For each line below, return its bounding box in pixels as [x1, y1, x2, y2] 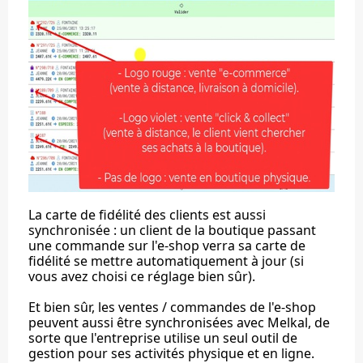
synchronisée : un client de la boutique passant [28, 221, 316, 239]
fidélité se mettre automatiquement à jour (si [28, 252, 304, 270]
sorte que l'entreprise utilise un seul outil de [28, 329, 297, 347]
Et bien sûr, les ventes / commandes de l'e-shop [28, 298, 316, 316]
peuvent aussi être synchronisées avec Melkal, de [28, 314, 330, 331]
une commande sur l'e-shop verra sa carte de [28, 237, 305, 254]
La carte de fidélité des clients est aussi [28, 206, 266, 224]
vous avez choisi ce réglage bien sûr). [28, 267, 255, 285]
